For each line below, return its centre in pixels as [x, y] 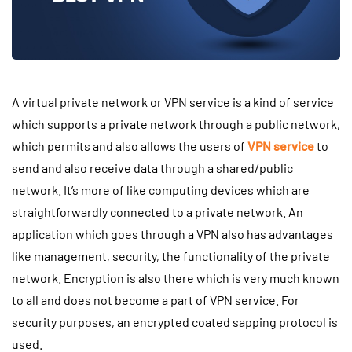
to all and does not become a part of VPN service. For [156, 300]
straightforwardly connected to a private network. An [158, 212]
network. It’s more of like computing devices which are [161, 190]
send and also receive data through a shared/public [152, 168]
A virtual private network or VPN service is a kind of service [173, 102]
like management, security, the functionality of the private [171, 256]
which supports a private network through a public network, [176, 124]
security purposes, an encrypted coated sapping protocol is [175, 322]
